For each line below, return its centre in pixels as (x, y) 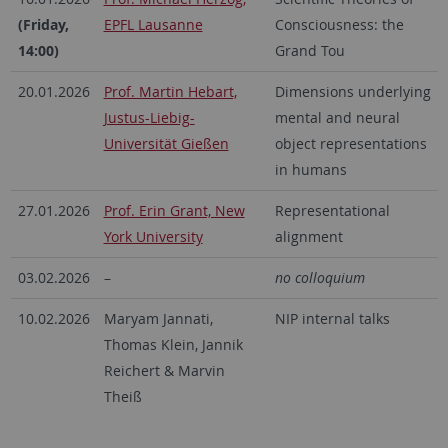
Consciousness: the (339, 25)
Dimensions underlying (352, 92)
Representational (332, 211)
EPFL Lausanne (153, 25)
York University (153, 237)
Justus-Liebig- (149, 118)
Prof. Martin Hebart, (170, 92)
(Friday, (43, 25)
